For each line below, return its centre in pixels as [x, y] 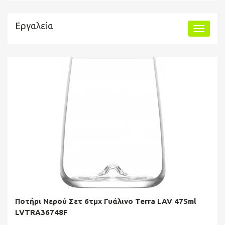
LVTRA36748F [41, 212]
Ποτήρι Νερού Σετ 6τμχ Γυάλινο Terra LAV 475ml [106, 201]
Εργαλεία [34, 25]
